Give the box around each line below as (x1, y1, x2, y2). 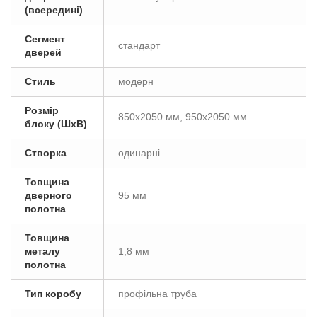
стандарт (118, 40, 160, 51)
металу (25, 246, 60, 257)
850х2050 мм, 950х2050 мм (118, 111, 247, 122)
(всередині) (25, 4, 83, 16)
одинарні (118, 147, 160, 158)
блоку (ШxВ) (25, 118, 87, 129)
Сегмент (25, 33, 65, 45)
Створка (25, 147, 67, 158)
